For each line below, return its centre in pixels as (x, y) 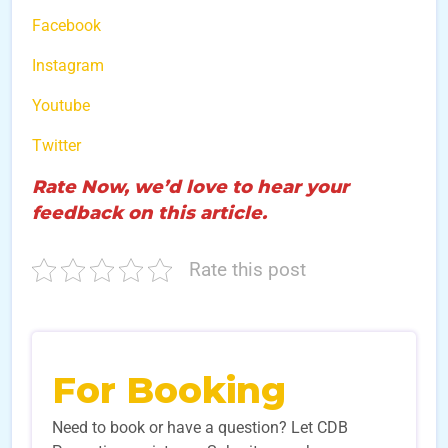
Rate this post (247, 269)
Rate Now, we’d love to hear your (190, 186)
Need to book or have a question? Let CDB (200, 427)
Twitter (56, 145)
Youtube (61, 105)
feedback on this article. (149, 212)
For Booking (169, 389)
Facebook (66, 25)
